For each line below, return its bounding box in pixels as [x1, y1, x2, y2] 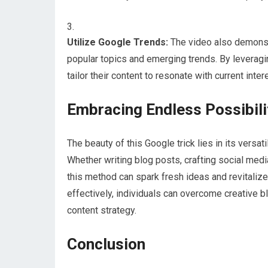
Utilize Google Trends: [67, 36, 168, 48]
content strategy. [67, 205, 136, 216]
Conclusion [67, 235, 145, 253]
